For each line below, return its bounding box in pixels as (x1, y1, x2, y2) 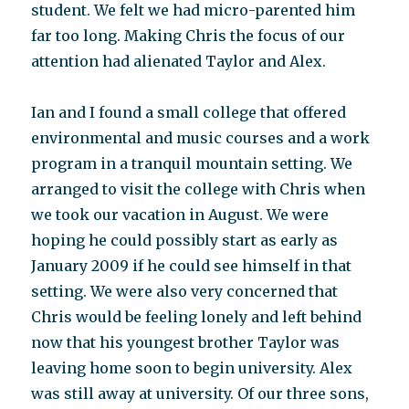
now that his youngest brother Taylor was (31, 333, 341, 351)
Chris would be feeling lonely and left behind (31, 308, 362, 326)
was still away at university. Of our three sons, (31, 384, 370, 403)
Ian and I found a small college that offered (31, 103, 347, 121)
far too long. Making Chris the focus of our (31, 26, 346, 45)
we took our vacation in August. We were (31, 205, 330, 224)
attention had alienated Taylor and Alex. (31, 52, 327, 70)
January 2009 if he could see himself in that (31, 257, 352, 275)
